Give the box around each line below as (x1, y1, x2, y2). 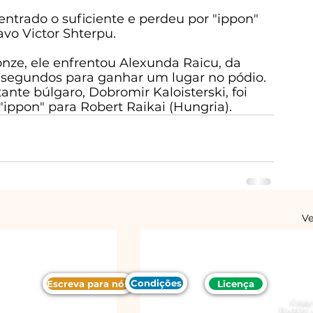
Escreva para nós (47, 277, 129, 289)
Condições (131, 277, 182, 289)
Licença (217, 277, 254, 289)
